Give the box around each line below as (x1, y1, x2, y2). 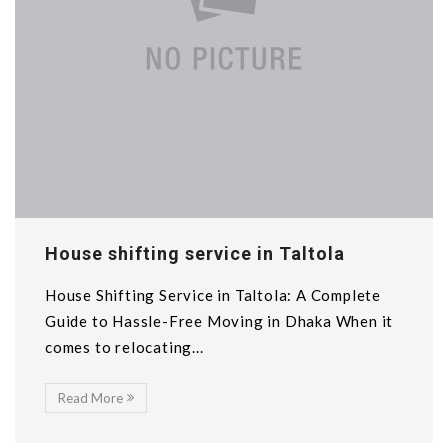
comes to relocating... (45, 338, 204, 356)
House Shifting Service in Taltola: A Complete (45, 286, 381, 304)
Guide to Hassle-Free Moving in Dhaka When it (45, 312, 394, 330)
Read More (58, 390, 123, 406)
